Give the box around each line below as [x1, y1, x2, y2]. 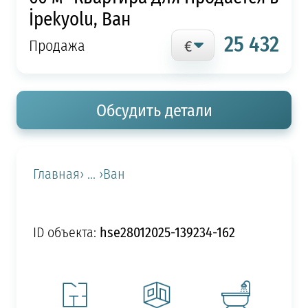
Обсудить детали [96, 98, 212, 122]
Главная [32, 164, 80, 184]
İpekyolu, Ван [28, 4, 131, 32]
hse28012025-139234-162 [99, 221, 235, 242]
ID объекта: [32, 222, 100, 242]
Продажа [28, 34, 85, 56]
